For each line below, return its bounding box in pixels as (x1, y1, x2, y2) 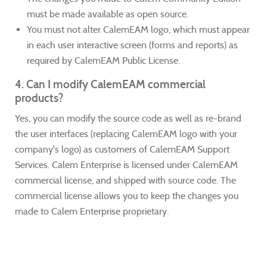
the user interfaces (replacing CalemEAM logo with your (15, 128, 237, 139)
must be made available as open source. (27, 8, 188, 20)
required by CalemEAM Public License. (27, 55, 180, 66)
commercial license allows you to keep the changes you (15, 190, 238, 201)
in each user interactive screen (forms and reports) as (27, 39, 238, 51)
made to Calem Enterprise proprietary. (15, 206, 169, 217)
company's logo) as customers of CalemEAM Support (15, 144, 229, 155)
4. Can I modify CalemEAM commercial (15, 77, 206, 91)
